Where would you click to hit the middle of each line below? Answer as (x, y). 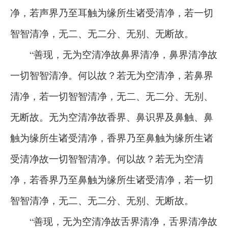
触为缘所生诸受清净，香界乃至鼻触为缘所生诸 (112, 138)
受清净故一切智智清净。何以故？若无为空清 (107, 159)
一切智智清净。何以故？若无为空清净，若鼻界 (112, 75)
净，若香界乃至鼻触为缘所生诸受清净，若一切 (112, 179)
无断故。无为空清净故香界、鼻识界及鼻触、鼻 (112, 117)
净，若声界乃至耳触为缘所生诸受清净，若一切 (112, 12)
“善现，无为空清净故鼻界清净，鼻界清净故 (114, 54)
